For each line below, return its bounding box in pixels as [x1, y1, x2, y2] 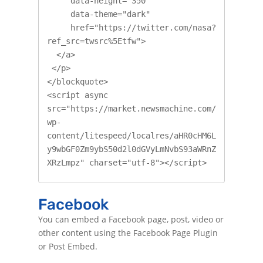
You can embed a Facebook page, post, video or [38, 213, 224, 225]
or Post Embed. [38, 240, 97, 252]
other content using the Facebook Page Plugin [38, 227, 218, 238]
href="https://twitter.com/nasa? [46, 23, 70, 33]
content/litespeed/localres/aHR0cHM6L [46, 131, 216, 141]
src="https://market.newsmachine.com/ [46, 104, 216, 114]
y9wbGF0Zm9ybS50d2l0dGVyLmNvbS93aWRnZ [46, 144, 216, 154]
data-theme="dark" [46, 9, 70, 19]
